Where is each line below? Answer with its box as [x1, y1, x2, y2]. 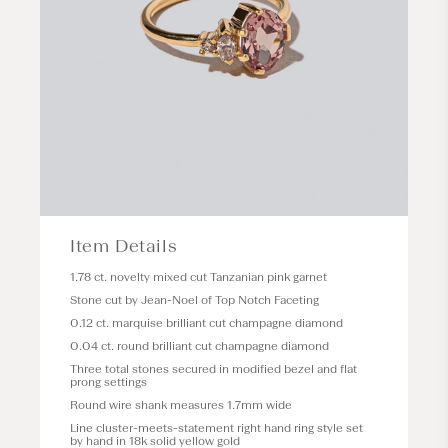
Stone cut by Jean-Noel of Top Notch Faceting [70, 293, 319, 307]
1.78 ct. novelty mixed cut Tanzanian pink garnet [70, 270, 327, 284]
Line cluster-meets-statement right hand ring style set [70, 421, 363, 435]
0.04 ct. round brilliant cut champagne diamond [70, 339, 329, 353]
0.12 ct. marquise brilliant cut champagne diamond [70, 316, 343, 330]
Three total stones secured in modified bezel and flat [70, 362, 357, 376]
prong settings [70, 375, 147, 389]
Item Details [70, 235, 178, 257]
